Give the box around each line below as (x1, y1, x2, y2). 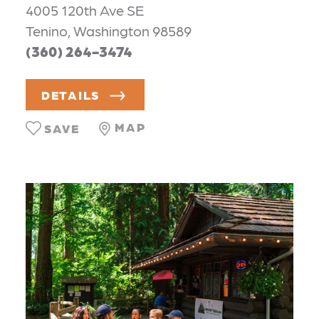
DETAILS (41, 87, 100, 102)
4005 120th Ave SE (26, 1, 144, 19)
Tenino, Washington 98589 (26, 22, 192, 40)
